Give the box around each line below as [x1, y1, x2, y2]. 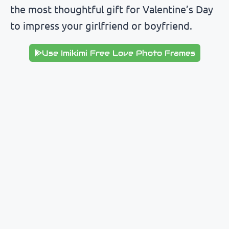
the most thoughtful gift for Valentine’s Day [10, 3, 213, 16]
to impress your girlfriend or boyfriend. [10, 19, 192, 32]
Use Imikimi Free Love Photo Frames [41, 48, 195, 58]
